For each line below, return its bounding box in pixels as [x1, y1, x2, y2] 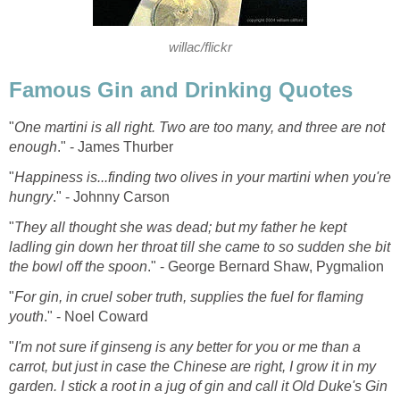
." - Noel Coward [44, 309, 148, 325]
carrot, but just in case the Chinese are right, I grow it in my [9, 359, 376, 375]
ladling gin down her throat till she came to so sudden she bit [9, 239, 390, 255]
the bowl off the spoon [9, 259, 147, 275]
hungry [9, 189, 53, 205]
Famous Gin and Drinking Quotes [9, 77, 353, 102]
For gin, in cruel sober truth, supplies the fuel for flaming [14, 289, 363, 305]
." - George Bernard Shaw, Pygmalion [147, 259, 384, 275]
